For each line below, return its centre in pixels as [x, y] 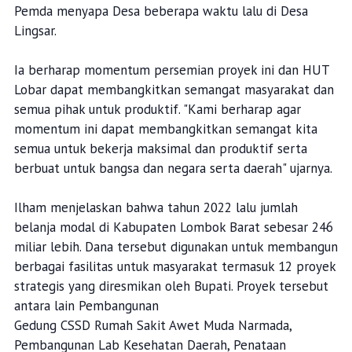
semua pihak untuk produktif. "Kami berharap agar [157, 110]
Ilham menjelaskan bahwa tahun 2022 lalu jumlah [156, 208]
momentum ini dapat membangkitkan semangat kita [165, 129]
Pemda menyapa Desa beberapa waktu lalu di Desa [161, 11]
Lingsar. [35, 31]
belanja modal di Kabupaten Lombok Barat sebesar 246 [173, 227]
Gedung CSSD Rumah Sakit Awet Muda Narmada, [152, 326]
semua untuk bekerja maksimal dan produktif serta [160, 149]
